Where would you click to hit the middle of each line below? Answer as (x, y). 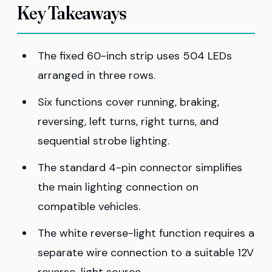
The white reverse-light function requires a (146, 233)
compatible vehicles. (89, 206)
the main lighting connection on (118, 187)
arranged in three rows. (97, 75)
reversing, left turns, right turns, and (128, 121)
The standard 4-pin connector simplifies (140, 167)
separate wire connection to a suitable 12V (146, 252)
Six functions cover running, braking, (128, 102)
